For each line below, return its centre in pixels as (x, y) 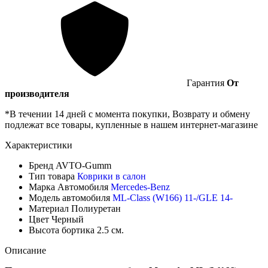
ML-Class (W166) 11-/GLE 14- (173, 197)
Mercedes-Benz (140, 187)
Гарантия (205, 83)
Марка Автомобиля (70, 187)
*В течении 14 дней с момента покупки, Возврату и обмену (127, 114)
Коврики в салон (112, 176)
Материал (50, 208)
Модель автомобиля (71, 197)
